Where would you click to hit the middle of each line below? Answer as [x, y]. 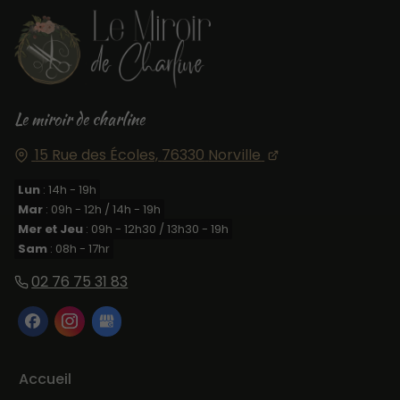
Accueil [45, 379]
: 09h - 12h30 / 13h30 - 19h [156, 229]
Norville [235, 154]
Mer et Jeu [51, 229]
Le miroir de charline [79, 119]
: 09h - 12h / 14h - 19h [102, 209]
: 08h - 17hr [79, 248]
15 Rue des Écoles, [97, 154]
